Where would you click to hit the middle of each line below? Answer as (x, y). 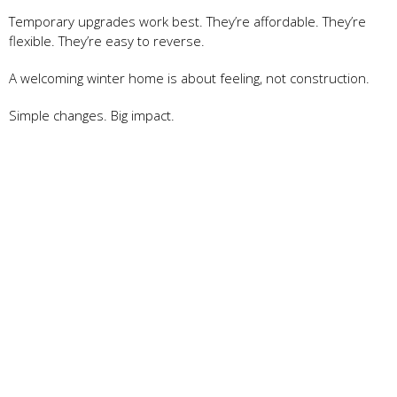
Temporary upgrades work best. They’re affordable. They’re (187, 21)
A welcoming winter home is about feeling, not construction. (189, 78)
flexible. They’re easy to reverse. (107, 40)
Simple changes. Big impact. (92, 115)
